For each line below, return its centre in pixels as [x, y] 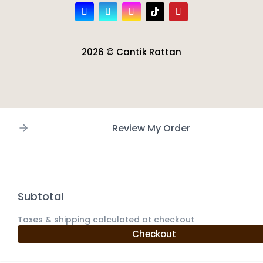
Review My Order [151, 129]
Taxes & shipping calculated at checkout [106, 220]
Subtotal [41, 197]
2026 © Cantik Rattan [131, 52]
